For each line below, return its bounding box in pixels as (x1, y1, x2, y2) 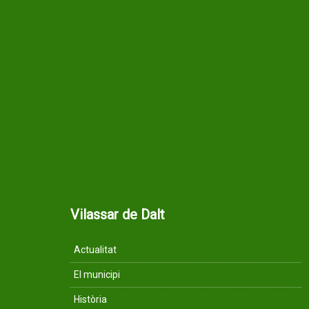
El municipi (74, 269, 120, 280)
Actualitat (74, 244, 117, 255)
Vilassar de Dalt (70, 206, 165, 223)
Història (74, 294, 107, 305)
